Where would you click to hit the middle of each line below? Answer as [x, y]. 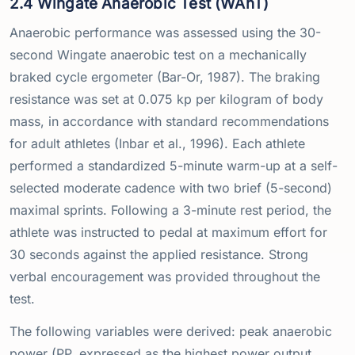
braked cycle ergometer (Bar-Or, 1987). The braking [165, 77]
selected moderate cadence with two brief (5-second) [171, 188]
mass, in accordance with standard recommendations [169, 122]
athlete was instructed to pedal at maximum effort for [168, 233]
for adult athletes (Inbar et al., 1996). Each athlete [157, 144]
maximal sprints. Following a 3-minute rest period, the [170, 210]
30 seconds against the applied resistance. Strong [159, 255]
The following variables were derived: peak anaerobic [171, 332]
